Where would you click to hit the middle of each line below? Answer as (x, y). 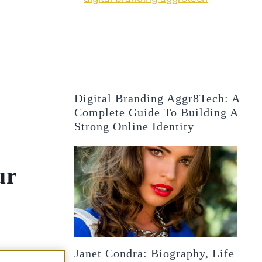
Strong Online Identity (135, 126)
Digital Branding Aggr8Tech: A (157, 98)
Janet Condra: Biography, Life (155, 253)
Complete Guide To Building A (156, 112)
